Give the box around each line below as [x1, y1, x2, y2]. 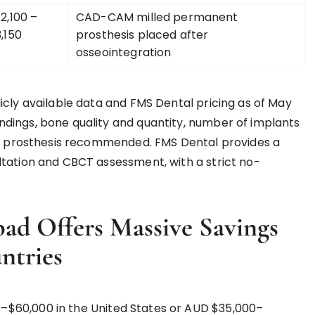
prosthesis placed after [76, 27, 209, 43]
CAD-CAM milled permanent [76, 9, 238, 25]
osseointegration [76, 44, 172, 60]
